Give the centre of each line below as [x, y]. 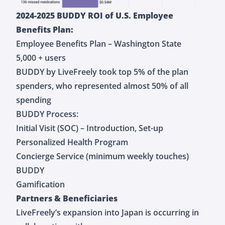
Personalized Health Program [72, 142]
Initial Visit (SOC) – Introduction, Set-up [90, 128]
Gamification [40, 184]
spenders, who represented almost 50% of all [102, 86]
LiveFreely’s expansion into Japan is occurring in [107, 212]
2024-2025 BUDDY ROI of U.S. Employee [95, 15]
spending [34, 100]
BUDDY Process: [47, 114]
